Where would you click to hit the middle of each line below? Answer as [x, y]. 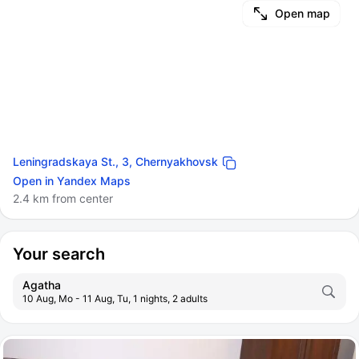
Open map [303, 13]
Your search [59, 254]
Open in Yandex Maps [72, 181]
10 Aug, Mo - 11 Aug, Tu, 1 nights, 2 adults [115, 298]
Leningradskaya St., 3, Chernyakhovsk [115, 161]
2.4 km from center [63, 198]
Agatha [42, 285]
